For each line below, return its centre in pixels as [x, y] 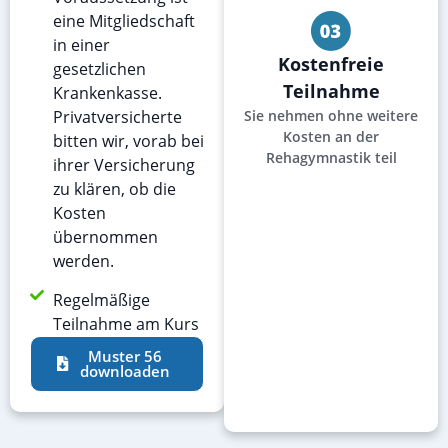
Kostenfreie [331, 63]
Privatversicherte [117, 116]
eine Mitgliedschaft [123, 20]
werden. [83, 260]
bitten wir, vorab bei [128, 140]
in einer [81, 44]
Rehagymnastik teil [331, 157]
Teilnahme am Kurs [125, 323]
